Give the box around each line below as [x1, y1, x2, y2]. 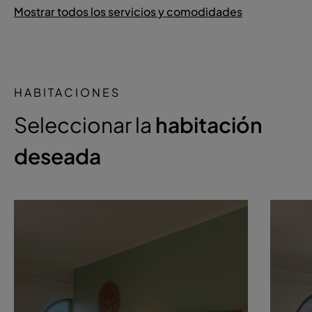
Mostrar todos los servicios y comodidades [14, 4, 242, 19]
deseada [14, 143, 101, 169]
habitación [155, 111, 263, 138]
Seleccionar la [14, 111, 155, 138]
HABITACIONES [14, 85, 120, 100]
